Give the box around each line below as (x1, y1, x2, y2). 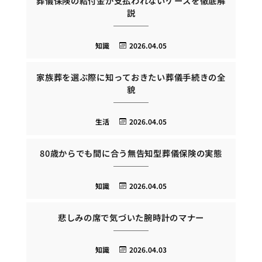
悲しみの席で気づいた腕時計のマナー (57, 211, 205, 223)
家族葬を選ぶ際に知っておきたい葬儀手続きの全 (36, 70, 226, 83)
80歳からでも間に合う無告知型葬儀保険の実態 (40, 147, 222, 160)
